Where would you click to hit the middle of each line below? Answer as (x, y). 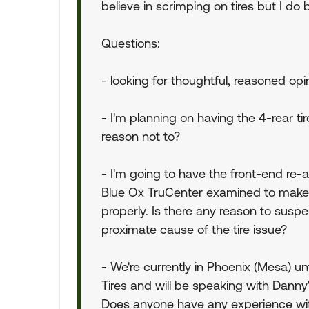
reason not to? (141, 136)
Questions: (131, 43)
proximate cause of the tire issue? (194, 229)
